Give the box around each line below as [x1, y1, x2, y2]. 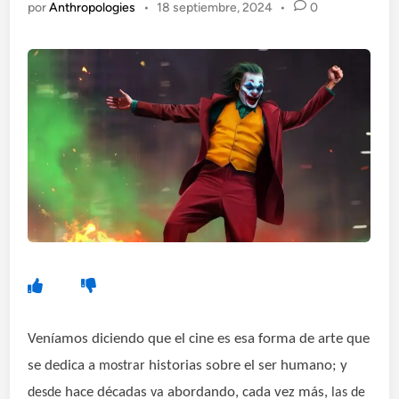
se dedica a [28, 358, 100, 373]
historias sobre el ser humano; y [149, 358, 348, 373]
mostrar [99, 359, 150, 373]
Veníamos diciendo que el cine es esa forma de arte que [28, 331, 370, 346]
